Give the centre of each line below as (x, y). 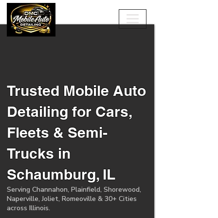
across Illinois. (28, 208)
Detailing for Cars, (69, 111)
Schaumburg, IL (61, 174)
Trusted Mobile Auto (76, 91)
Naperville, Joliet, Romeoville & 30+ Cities (72, 199)
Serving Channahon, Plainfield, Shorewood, (74, 190)
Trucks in (39, 153)
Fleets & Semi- (57, 132)
